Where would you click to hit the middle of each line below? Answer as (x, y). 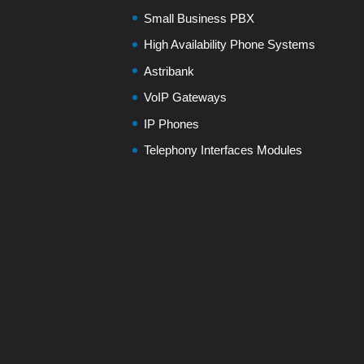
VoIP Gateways (186, 97)
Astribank (169, 71)
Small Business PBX (199, 18)
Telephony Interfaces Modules (223, 150)
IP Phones (172, 123)
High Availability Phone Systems (230, 44)
